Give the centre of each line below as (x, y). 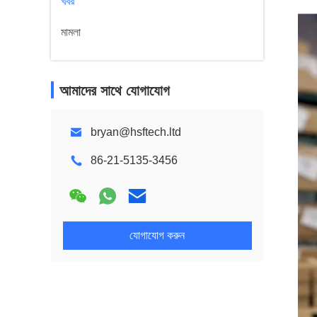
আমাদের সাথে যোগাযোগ (115, 91)
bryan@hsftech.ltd (136, 132)
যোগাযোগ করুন (157, 235)
